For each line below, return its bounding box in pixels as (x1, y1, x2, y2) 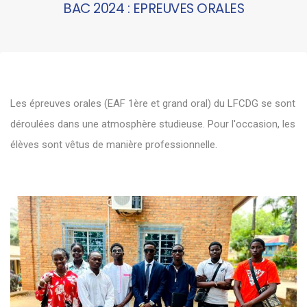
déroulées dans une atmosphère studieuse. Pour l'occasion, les (10, 118, 295, 130)
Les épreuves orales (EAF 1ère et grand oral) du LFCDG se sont (10, 97, 295, 110)
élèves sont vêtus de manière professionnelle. (10, 138, 217, 151)
